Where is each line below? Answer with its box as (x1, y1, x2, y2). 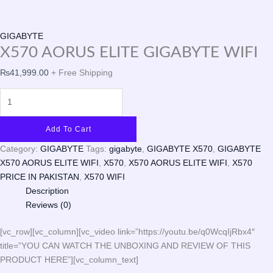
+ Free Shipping (51, 67, 113, 77)
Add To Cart (45, 124, 91, 133)
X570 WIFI (84, 171, 125, 182)
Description (26, 185, 69, 196)
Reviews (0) (26, 199, 71, 210)
